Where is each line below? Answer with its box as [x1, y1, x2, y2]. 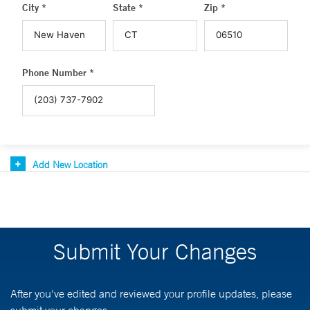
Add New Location [33, 158, 108, 171]
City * [22, 1, 46, 14]
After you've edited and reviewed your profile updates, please [10, 286, 292, 300]
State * [113, 1, 144, 14]
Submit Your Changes [53, 238, 257, 264]
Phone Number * [22, 66, 94, 79]
